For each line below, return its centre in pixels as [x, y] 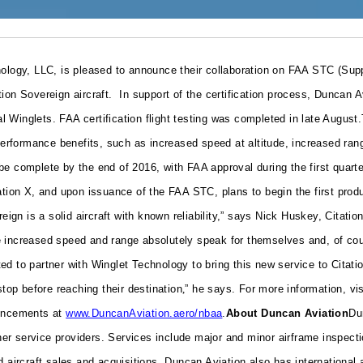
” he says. [212, 289]
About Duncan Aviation [287, 314]
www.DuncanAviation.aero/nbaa [144, 314]
